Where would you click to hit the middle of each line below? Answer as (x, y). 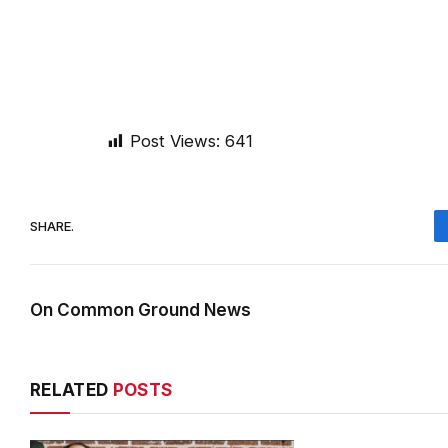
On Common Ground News (140, 291)
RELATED (71, 371)
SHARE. (52, 206)
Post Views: (175, 122)
